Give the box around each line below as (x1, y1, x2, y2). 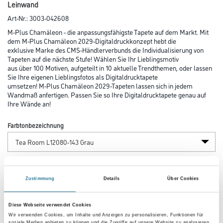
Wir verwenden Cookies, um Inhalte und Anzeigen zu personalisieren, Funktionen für (8, 212, 204, 218)
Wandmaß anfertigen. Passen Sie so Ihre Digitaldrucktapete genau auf (7, 89, 206, 99)
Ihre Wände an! (7, 98, 51, 108)
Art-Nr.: (7, 12, 29, 22)
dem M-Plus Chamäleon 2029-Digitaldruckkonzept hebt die (7, 35, 176, 45)
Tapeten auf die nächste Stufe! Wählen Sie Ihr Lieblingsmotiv (7, 53, 179, 63)
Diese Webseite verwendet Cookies (8, 202, 92, 208)
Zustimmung (25, 176, 54, 181)
